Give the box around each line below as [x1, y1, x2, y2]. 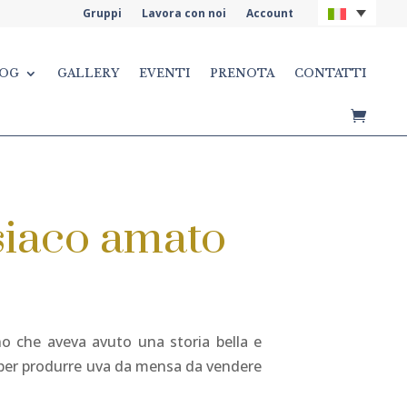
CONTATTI [294, 66, 367, 80]
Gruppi [83, 5, 123, 21]
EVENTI [139, 66, 191, 80]
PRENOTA [210, 66, 275, 80]
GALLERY [57, 66, 120, 80]
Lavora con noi [142, 5, 227, 21]
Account [246, 5, 294, 21]
